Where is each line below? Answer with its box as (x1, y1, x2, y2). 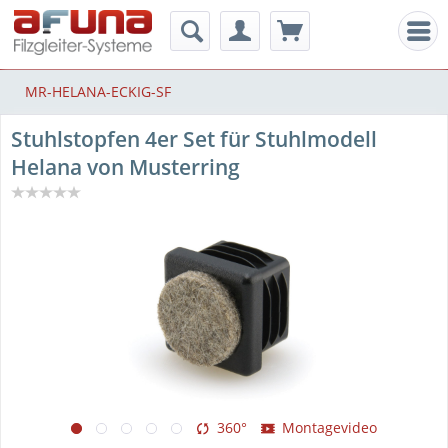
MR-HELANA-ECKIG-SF (25, 82, 171, 101)
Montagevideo (282, 418, 377, 437)
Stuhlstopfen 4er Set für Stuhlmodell (11, 125, 377, 153)
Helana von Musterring (11, 153, 240, 181)
